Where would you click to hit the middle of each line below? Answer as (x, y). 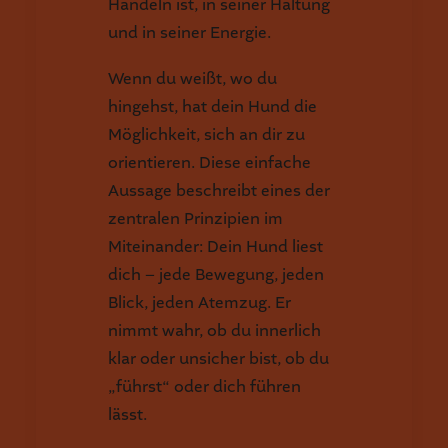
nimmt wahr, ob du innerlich (214, 330)
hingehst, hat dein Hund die (212, 106)
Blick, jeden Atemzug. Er (199, 302)
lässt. (127, 414)
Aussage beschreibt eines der (219, 190)
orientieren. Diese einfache (209, 162)
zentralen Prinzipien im (195, 218)
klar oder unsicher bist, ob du (218, 358)
